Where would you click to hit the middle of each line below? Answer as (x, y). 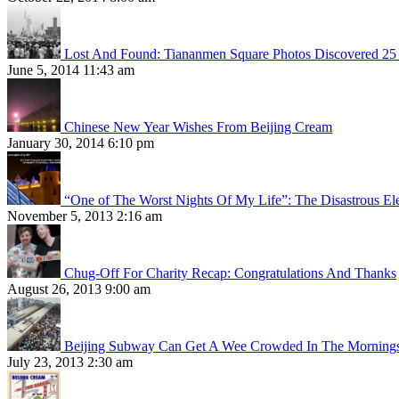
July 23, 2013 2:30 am (70, 362)
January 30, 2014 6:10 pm (81, 143)
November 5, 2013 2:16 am (85, 216)
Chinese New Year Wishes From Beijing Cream (198, 127)
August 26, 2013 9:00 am (79, 289)
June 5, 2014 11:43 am (71, 70)
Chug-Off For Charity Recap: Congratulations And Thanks (230, 273)
